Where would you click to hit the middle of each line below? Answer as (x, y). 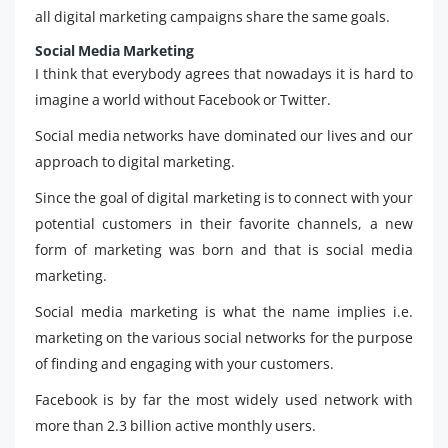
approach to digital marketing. (135, 161)
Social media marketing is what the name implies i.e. (224, 311)
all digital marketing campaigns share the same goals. (212, 16)
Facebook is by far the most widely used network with (224, 399)
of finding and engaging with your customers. (184, 363)
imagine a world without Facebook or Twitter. (183, 99)
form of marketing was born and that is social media (224, 249)
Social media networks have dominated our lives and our (224, 135)
